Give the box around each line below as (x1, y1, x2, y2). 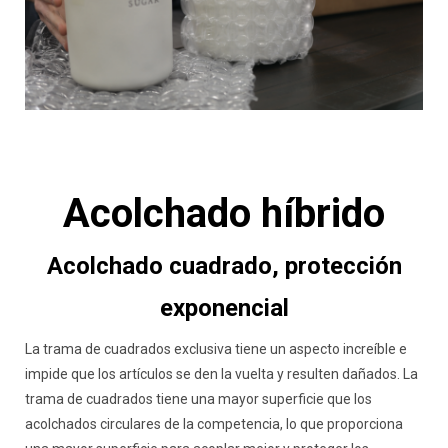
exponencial (159, 293, 289, 322)
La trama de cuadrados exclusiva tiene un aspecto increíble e (25, 340, 407, 357)
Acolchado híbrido (63, 189, 385, 237)
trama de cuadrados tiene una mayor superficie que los (25, 390, 372, 407)
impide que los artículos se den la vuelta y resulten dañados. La (25, 365, 418, 382)
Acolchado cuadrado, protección (46, 251, 402, 280)
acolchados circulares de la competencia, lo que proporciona (25, 415, 403, 432)
